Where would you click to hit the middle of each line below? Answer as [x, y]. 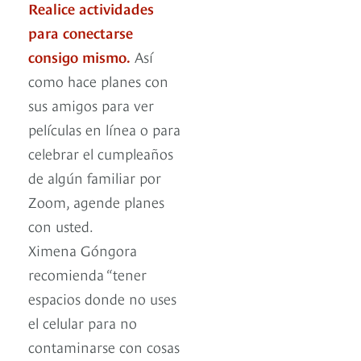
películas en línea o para [104, 129]
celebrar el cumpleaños [101, 153]
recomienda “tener [87, 274]
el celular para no [83, 322]
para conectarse [81, 32]
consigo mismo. [79, 56]
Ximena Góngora [83, 250]
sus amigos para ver [91, 105]
